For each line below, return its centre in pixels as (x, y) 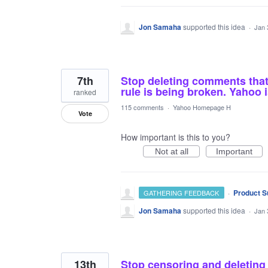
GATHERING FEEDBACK (182, 193)
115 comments (142, 107)
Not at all (171, 151)
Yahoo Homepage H (202, 107)
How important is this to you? (176, 137)
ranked (85, 92)
